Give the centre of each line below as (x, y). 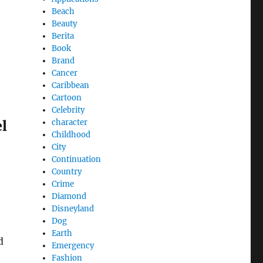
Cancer (65, 73)
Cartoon (67, 97)
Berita (63, 36)
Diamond (69, 196)
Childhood (71, 134)
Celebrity (68, 110)
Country (67, 171)
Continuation (77, 159)
